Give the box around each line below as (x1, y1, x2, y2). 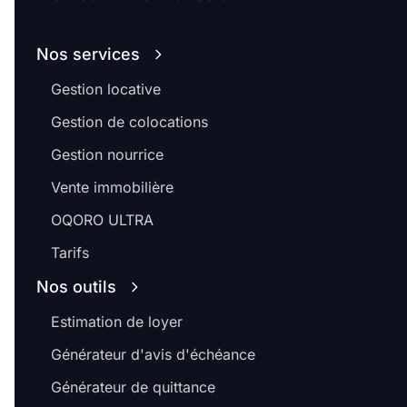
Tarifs (51, 243, 89, 262)
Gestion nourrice (51, 145, 164, 164)
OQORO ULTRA (51, 211, 154, 229)
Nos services (36, 45, 140, 64)
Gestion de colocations (51, 113, 208, 131)
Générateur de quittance (51, 378, 215, 396)
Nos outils (36, 277, 116, 296)
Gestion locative (51, 80, 161, 98)
